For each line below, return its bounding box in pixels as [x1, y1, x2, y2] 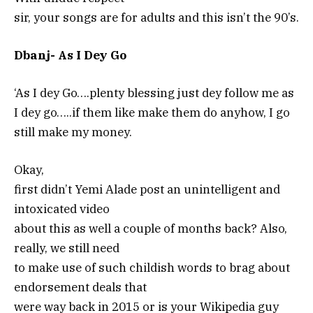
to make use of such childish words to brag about [14, 260, 290, 276]
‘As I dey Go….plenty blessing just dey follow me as [14, 85, 294, 101]
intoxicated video [14, 201, 110, 217]
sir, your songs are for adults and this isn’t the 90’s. [14, 9, 299, 25]
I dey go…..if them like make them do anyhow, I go [14, 105, 290, 121]
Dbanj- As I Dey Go [14, 47, 126, 63]
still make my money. [14, 124, 132, 140]
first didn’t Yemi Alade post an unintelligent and [14, 182, 280, 198]
